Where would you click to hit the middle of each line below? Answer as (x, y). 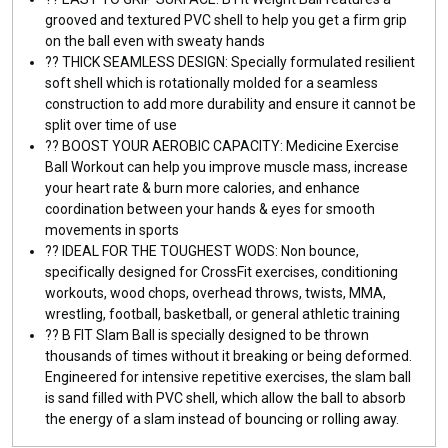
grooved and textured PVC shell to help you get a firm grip (226, 19)
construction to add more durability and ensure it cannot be (230, 103)
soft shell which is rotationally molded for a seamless (211, 82)
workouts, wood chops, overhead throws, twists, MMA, (215, 292)
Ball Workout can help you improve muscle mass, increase (226, 166)
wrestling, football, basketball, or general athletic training (222, 313)
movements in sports (112, 229)
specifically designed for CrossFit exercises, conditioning (221, 271)
